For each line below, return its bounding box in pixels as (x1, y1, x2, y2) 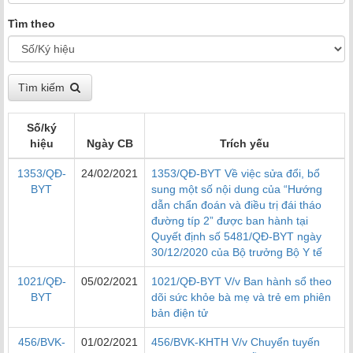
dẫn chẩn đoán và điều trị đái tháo (151, 199, 321, 212)
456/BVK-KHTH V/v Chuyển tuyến (151, 336, 320, 349)
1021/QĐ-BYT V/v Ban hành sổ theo (151, 275, 332, 288)
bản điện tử (151, 307, 208, 320)
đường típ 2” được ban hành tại (151, 214, 308, 228)
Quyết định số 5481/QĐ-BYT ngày (151, 230, 321, 243)
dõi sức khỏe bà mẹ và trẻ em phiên (151, 291, 331, 304)
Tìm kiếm (18, 81, 68, 95)
